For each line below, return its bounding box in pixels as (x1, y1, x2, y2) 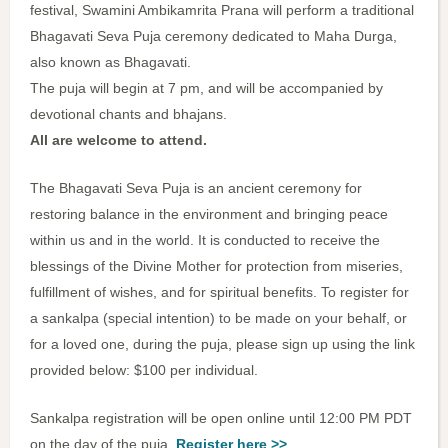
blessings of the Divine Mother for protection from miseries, (30, 258, 403, 275)
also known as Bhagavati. (30, 54, 191, 71)
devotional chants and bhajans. (30, 106, 227, 123)
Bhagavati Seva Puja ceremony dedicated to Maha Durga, (30, 28, 397, 45)
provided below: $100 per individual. (30, 362, 258, 379)
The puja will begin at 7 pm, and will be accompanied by (30, 80, 383, 97)
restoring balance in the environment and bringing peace (30, 206, 388, 223)
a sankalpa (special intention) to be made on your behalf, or (30, 310, 407, 327)
